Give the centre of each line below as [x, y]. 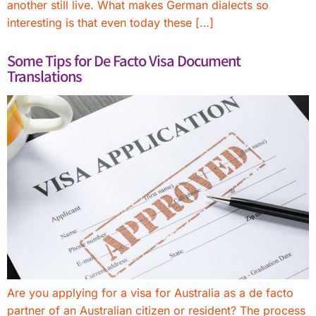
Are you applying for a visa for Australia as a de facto [150, 292]
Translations [44, 75]
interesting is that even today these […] [110, 22]
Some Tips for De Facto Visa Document [124, 60]
